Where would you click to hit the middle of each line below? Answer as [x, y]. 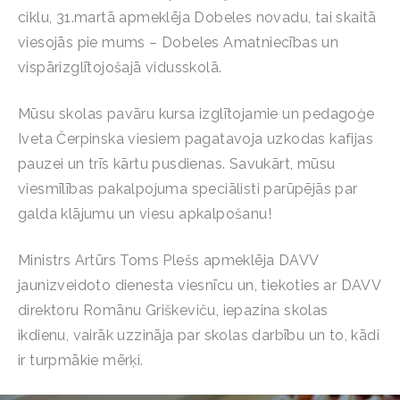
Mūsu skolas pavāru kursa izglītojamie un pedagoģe [196, 113]
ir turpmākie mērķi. [81, 360]
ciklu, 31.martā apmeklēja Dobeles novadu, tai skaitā [197, 17]
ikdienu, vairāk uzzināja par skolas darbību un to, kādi [199, 335]
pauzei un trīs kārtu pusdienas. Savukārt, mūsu [177, 163]
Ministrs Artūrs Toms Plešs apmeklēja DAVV [168, 260]
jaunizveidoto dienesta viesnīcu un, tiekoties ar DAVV [200, 285]
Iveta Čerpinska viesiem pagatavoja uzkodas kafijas [196, 138]
